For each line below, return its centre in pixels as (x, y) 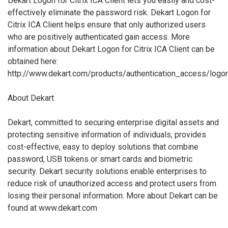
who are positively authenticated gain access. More (99, 37)
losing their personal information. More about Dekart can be (113, 195)
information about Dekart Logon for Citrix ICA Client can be (111, 49)
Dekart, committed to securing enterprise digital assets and (113, 122)
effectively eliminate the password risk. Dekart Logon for (109, 12)
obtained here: (33, 61)
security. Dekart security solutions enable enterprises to (107, 171)
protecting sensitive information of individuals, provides (107, 134)
